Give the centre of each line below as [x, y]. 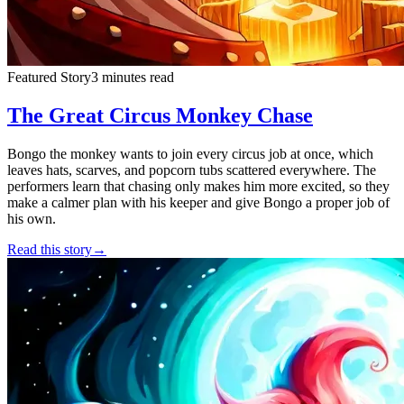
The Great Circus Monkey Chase [160, 115]
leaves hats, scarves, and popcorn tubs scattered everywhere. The [192, 170]
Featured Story [49, 77]
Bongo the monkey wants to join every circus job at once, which [190, 153]
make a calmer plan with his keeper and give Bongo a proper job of [198, 202]
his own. [32, 218]
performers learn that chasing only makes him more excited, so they [198, 186]
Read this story [50, 249]
